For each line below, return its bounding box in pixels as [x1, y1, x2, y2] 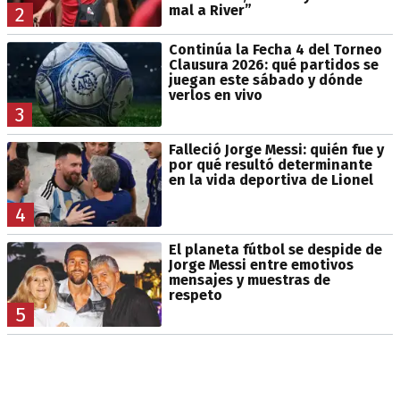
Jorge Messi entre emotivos [168, 255, 354, 273]
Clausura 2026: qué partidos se [168, 55, 379, 73]
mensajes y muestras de [168, 271, 330, 288]
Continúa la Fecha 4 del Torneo [168, 40, 382, 58]
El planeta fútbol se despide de [168, 240, 382, 258]
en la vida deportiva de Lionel [168, 171, 373, 188]
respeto [168, 286, 222, 304]
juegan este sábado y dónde [168, 71, 362, 88]
